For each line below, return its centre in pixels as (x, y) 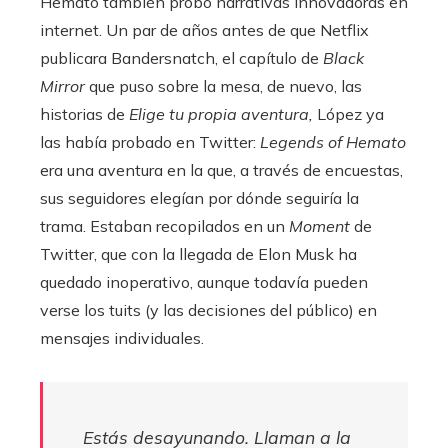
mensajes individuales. (122, 338)
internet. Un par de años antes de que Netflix (204, 30)
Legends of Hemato (333, 142)
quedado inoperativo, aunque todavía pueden (204, 282)
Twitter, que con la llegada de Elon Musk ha (198, 254)
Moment (319, 226)
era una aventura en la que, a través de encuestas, (221, 170)
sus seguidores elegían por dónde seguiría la (199, 198)
